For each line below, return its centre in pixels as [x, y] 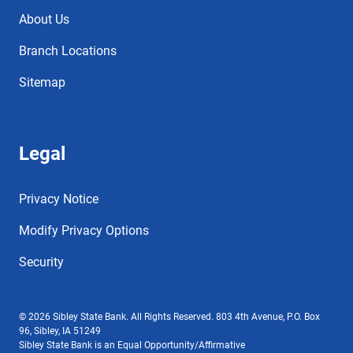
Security [41, 262]
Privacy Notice [59, 199]
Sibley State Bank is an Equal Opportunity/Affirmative [132, 345]
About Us [44, 19]
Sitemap [42, 82]
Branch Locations [68, 51]
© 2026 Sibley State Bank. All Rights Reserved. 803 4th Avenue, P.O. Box [169, 317]
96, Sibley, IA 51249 [60, 331]
